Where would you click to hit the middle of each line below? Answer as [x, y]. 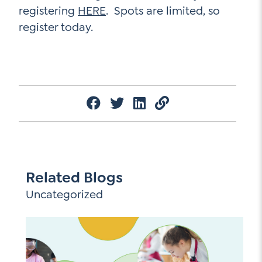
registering [48, 11]
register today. [56, 27]
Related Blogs [74, 177]
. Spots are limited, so [163, 11]
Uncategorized [64, 194]
